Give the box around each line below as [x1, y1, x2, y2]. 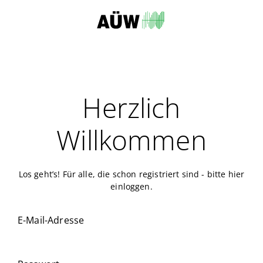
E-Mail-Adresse [18, 214, 85, 227]
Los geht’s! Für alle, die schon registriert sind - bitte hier [18, 168, 245, 180]
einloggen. [110, 181, 153, 192]
